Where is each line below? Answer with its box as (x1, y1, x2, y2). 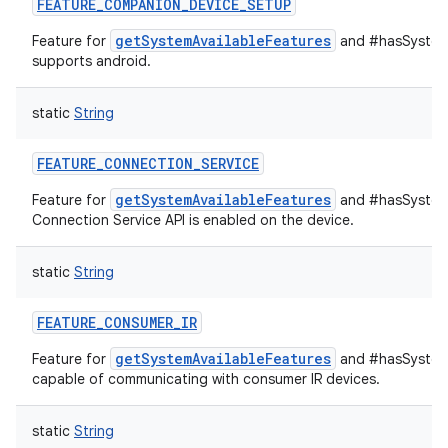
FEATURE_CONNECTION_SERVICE (37, 154, 259, 173)
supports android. (32, 52, 151, 70)
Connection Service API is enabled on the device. (32, 211, 354, 229)
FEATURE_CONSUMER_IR (37, 313, 197, 332)
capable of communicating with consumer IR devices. (32, 370, 380, 388)
